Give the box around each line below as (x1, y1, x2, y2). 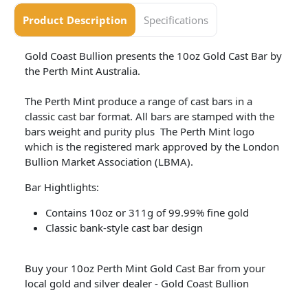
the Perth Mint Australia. (25, 64, 140, 78)
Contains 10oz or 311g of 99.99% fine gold (45, 206, 249, 219)
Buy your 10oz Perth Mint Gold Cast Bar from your (25, 261, 265, 275)
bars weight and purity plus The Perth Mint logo (25, 124, 254, 138)
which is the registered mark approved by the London (25, 140, 279, 153)
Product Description (23, 13, 127, 27)
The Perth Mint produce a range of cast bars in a (25, 94, 252, 108)
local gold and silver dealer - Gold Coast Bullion (25, 276, 249, 290)
